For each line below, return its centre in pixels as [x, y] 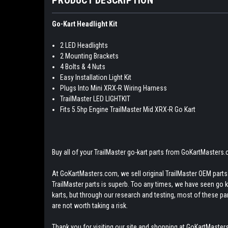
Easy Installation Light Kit [96, 77]
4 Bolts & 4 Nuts [83, 66]
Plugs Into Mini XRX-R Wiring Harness [114, 88]
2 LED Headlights [84, 45]
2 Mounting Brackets [90, 56]
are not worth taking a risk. [91, 205]
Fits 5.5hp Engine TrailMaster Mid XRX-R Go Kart [128, 109]
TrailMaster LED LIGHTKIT [95, 98]
